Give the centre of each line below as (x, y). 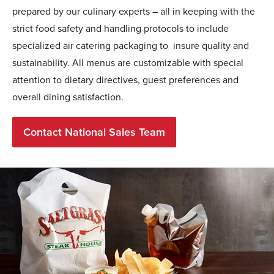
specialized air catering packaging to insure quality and (131, 46)
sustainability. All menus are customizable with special (128, 63)
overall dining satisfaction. (68, 97)
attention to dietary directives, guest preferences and (125, 80)
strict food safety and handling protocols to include (120, 29)
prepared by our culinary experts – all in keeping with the (134, 12)
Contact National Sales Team (94, 132)
